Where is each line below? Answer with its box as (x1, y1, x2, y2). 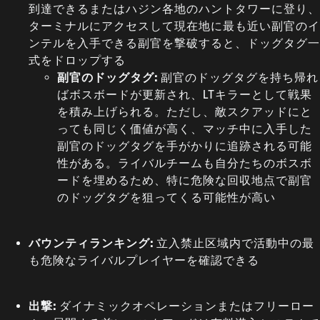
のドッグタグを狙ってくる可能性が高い (57, 191, 276, 203)
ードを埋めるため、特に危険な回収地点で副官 (57, 174, 312, 186)
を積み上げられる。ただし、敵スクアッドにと (57, 105, 312, 117)
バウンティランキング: (29, 236, 156, 249)
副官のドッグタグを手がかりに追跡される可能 (57, 139, 312, 151)
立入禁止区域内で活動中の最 (156, 236, 314, 249)
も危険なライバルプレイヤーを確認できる (29, 254, 259, 266)
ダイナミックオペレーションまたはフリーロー (59, 299, 314, 311)
